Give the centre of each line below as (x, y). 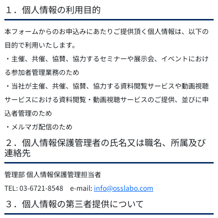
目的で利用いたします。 (41, 45)
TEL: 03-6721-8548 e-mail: (49, 188)
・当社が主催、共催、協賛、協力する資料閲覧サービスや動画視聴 (106, 85)
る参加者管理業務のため (42, 72)
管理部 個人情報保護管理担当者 (53, 174)
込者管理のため (28, 113)
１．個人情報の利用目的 (52, 9)
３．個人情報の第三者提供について (74, 203)
